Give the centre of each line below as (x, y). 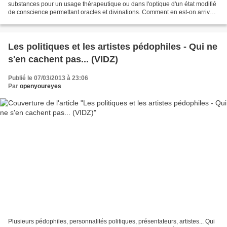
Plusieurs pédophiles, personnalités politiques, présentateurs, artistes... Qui (111, 222)
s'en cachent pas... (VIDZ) (63, 59)
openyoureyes (41, 86)
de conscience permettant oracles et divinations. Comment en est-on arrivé (111, 12)
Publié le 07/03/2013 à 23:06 (48, 78)
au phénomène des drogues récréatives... (65, 20)
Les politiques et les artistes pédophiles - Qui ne (113, 46)
